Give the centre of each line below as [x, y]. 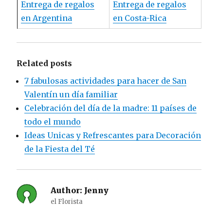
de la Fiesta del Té [60, 149]
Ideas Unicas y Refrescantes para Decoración [113, 135]
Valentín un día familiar [71, 94]
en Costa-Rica [139, 18]
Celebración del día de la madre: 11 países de [111, 108]
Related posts [45, 63]
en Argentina [46, 18]
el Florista [67, 201]
